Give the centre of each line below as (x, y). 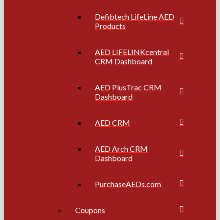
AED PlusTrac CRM (128, 87)
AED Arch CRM (121, 148)
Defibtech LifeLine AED (135, 16)
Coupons (90, 210)
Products (110, 26)
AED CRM (112, 122)
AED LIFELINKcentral (132, 52)
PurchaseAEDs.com (128, 184)
